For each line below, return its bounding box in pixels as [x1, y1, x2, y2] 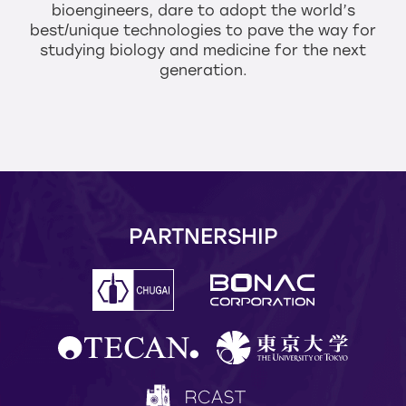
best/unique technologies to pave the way [30, 22, 353, 40]
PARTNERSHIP [128, 223, 278, 250]
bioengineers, [51, 2, 153, 20]
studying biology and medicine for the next [40, 42, 366, 60]
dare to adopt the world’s [152, 2, 355, 20]
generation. [159, 62, 247, 80]
